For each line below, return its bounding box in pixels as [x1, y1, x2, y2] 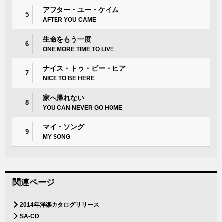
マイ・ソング [43, 123, 84, 131]
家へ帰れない [43, 94, 84, 102]
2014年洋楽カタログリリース [20, 201, 99, 208]
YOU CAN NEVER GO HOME [43, 104, 122, 111]
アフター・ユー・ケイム [43, 6, 119, 14]
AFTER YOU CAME [43, 16, 96, 23]
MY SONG [43, 133, 70, 140]
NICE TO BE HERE [43, 75, 95, 82]
